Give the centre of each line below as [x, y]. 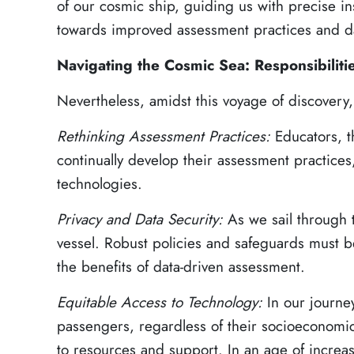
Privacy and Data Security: [142, 220]
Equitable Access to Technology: [162, 303]
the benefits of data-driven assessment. [181, 267]
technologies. [100, 184]
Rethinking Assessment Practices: [166, 137]
